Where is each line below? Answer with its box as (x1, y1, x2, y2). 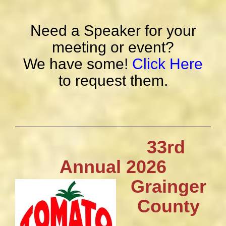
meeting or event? (52, 39, 174, 56)
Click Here (132, 55, 203, 73)
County (137, 196, 200, 217)
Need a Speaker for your (30, 22, 196, 39)
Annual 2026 (60, 156, 166, 178)
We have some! (23, 55, 132, 73)
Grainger (131, 176, 206, 197)
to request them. (58, 72, 168, 89)
